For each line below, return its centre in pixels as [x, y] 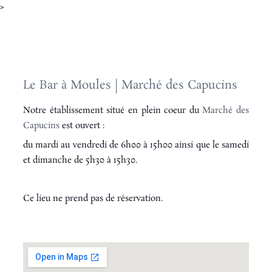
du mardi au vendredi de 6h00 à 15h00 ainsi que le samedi [136, 145]
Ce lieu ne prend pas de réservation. [93, 199]
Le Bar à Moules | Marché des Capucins [130, 85]
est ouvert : [83, 126]
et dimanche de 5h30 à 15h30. [80, 160]
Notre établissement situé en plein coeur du [113, 110]
